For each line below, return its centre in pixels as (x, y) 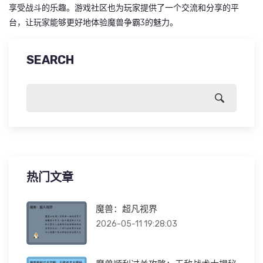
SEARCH (50, 60)
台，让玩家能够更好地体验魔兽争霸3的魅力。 (93, 22)
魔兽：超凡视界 (126, 209)
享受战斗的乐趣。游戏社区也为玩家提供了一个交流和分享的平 (124, 8)
